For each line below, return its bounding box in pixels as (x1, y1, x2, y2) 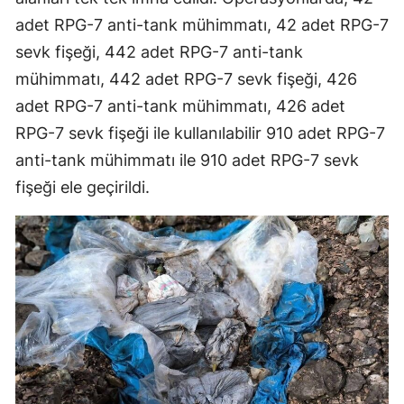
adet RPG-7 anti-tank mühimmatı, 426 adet (15, 96, 345, 115)
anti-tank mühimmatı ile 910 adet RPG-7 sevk (15, 150, 359, 170)
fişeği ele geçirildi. (15, 177, 150, 197)
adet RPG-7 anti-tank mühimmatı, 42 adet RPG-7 (15, 14, 389, 34)
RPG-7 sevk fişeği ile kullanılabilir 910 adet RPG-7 (15, 123, 385, 142)
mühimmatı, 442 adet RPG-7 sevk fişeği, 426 (15, 69, 357, 88)
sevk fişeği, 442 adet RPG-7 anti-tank (15, 41, 303, 61)
